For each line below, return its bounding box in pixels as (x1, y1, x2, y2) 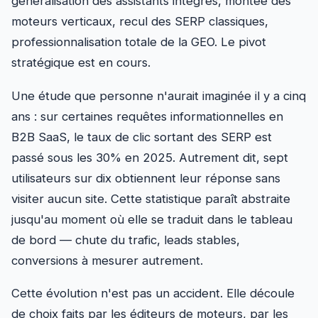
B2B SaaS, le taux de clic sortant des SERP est (11, 129, 272, 144)
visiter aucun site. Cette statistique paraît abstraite (11, 191, 290, 206)
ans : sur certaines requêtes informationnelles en (11, 109, 283, 124)
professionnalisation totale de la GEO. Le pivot (11, 35, 266, 49)
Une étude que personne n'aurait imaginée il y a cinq (11, 88, 306, 103)
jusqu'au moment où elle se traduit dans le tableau (11, 212, 292, 226)
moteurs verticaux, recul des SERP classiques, (11, 14, 268, 28)
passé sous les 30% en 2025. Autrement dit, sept (11, 150, 288, 165)
